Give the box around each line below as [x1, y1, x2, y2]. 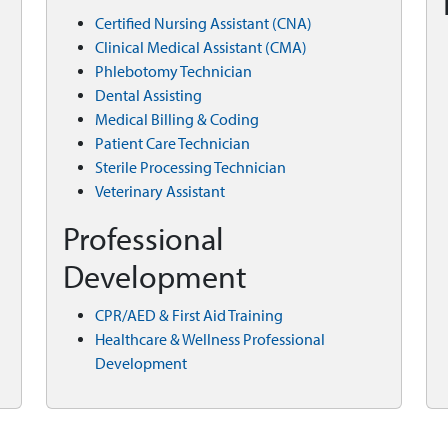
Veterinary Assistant [95, 182, 225, 201]
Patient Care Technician [95, 134, 250, 153]
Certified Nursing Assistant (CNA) [95, 14, 315, 33]
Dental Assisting [95, 86, 202, 105]
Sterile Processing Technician [95, 158, 286, 177]
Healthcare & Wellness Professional [95, 330, 325, 349]
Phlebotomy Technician [95, 62, 252, 81]
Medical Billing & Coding [95, 110, 259, 129]
